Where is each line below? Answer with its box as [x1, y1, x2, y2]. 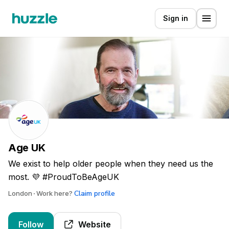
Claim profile [74, 189, 115, 198]
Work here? [35, 189, 74, 197]
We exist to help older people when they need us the [8, 158, 213, 169]
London [8, 189, 34, 197]
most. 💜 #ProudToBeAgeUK [8, 172, 119, 182]
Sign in [163, 14, 188, 22]
